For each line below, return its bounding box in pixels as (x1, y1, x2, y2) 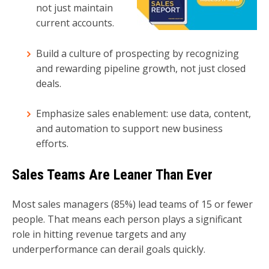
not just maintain (36, 1, 113, 15)
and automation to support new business (36, 122, 223, 136)
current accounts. (36, 16, 114, 30)
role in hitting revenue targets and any (12, 227, 186, 241)
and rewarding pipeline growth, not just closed (36, 61, 246, 75)
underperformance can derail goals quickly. (12, 242, 205, 256)
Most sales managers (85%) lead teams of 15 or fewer (12, 197, 253, 211)
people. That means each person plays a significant (12, 212, 242, 226)
